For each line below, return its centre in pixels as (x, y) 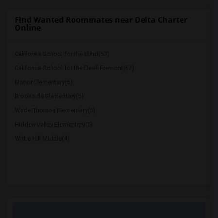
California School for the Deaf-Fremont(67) (74, 68)
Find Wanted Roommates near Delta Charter (101, 20)
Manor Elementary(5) (44, 82)
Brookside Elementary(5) (49, 96)
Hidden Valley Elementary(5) (54, 124)
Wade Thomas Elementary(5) (55, 110)
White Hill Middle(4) (42, 138)
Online (28, 28)
